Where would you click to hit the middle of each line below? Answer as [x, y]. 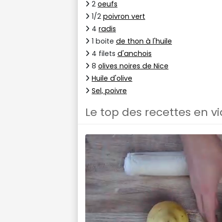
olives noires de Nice [133, 66]
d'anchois [135, 53]
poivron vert [124, 16]
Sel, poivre [109, 90]
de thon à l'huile [144, 41]
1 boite [103, 41]
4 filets [104, 53]
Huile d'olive [112, 78]
